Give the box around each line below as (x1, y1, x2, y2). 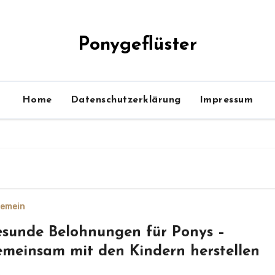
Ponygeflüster (77, 36, 197, 55)
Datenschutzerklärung (70, 95, 181, 105)
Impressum (199, 95, 254, 105)
